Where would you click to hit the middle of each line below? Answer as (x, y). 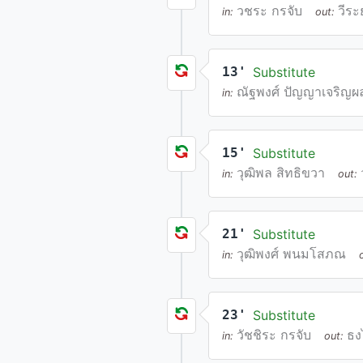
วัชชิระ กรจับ (274, 335)
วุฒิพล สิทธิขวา (281, 173)
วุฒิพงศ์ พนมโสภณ (291, 254)
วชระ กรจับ (269, 11)
